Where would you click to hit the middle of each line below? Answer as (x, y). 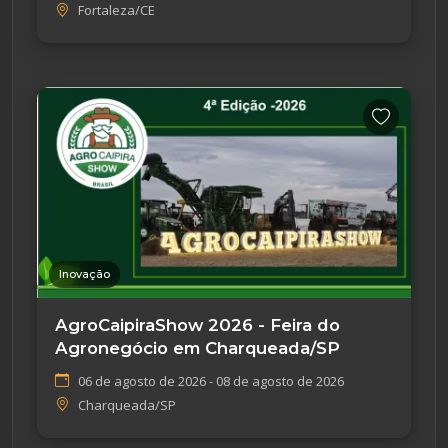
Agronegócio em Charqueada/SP (197, 347)
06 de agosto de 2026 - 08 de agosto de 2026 (211, 380)
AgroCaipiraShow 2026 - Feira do (197, 324)
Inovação (84, 273)
